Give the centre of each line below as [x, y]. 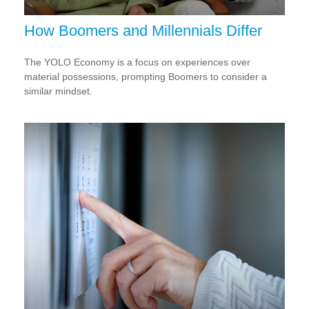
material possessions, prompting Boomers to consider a [146, 76]
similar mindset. [58, 91]
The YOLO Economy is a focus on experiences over [137, 62]
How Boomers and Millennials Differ [143, 30]
